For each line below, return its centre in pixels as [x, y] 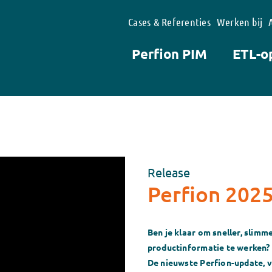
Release [168, 172]
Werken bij [240, 22]
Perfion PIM [170, 54]
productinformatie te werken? [209, 247]
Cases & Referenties [169, 22]
